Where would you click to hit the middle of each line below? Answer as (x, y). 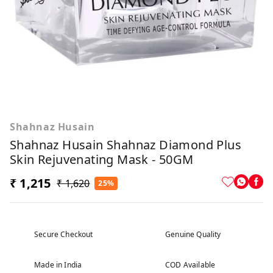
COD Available (190, 265)
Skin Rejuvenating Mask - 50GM (102, 159)
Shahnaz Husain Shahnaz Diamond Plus (126, 145)
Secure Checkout (64, 234)
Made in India (58, 265)
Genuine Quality (193, 234)
